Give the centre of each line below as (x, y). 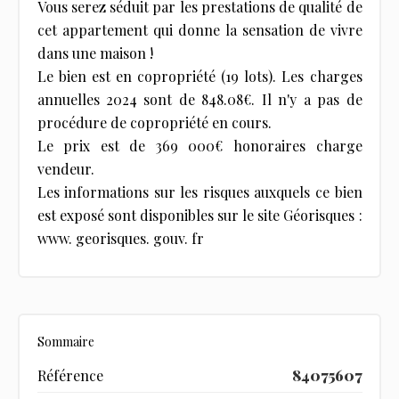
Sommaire (65, 341)
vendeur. (65, 168)
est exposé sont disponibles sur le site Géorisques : (199, 215)
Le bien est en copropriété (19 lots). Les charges (199, 76)
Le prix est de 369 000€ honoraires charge (199, 145)
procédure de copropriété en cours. (154, 122)
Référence (70, 375)
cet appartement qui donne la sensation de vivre (199, 29)
